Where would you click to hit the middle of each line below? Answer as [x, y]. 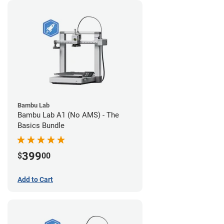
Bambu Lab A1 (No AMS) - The [68, 115]
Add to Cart [35, 180]
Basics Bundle [41, 126]
